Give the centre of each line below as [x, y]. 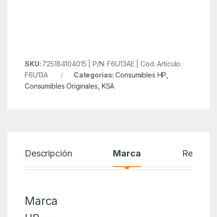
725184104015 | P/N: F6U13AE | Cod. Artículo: [112, 64]
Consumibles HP [141, 75]
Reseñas [199, 154]
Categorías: [94, 75]
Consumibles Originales [61, 86]
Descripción [48, 154]
